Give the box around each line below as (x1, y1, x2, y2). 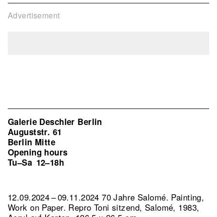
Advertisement (8, 10, 60, 21)
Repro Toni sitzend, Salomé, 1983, (68, 201, 200, 213)
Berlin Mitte (8, 136, 56, 148)
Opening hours (8, 146, 68, 158)
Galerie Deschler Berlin (8, 116, 102, 127)
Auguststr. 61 (8, 126, 62, 138)
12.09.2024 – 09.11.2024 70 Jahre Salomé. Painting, (8, 191, 204, 203)
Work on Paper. (8, 201, 69, 213)
